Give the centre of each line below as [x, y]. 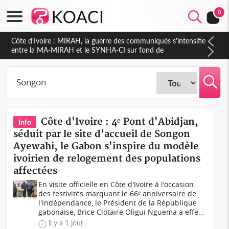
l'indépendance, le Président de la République [118, 203]
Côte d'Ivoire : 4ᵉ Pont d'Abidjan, [120, 122]
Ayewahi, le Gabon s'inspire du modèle [106, 146]
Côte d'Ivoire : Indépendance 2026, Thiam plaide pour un [101, 41]
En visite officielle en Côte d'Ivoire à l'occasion [116, 184]
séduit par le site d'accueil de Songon [102, 134]
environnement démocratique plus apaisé [76, 50]
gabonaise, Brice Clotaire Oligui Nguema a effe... [122, 212]
